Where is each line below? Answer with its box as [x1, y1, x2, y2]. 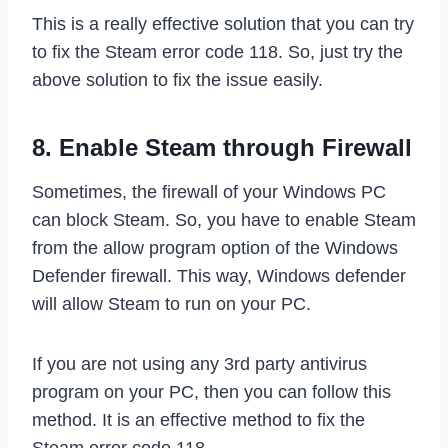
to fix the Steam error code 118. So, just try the [32, 42, 403, 63]
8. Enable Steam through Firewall [32, 134, 412, 162]
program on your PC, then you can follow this [32, 382, 391, 403]
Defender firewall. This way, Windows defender [32, 266, 406, 287]
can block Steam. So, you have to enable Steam [32, 210, 416, 231]
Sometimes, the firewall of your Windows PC [32, 182, 386, 203]
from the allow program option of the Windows [32, 238, 398, 259]
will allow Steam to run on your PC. [32, 294, 311, 315]
